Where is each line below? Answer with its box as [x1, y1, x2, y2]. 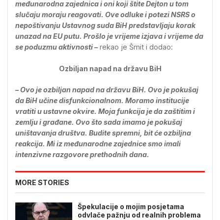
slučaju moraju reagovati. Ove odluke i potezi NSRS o [15, 10, 195, 19]
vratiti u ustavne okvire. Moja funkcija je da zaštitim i [15, 107, 195, 116]
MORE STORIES [15, 178, 69, 187]
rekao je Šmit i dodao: [98, 43, 173, 52]
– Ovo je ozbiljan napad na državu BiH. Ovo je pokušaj [15, 85, 198, 94]
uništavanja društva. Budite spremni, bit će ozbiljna [15, 129, 191, 137]
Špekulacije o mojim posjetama [78, 202, 185, 211]
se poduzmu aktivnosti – [15, 43, 98, 52]
